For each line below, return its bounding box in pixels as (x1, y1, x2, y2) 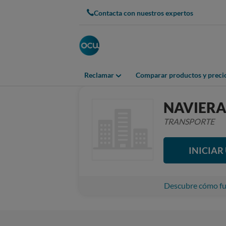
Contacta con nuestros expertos (94, 8, 193, 17)
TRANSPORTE (163, 117, 214, 126)
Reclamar (84, 71, 114, 80)
